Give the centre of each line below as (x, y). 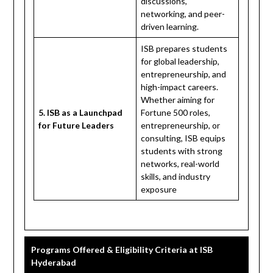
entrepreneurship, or (181, 125)
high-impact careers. (180, 87)
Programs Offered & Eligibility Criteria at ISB (122, 249)
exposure (159, 189)
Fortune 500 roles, (176, 112)
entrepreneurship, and (184, 74)
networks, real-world (180, 163)
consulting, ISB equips (183, 138)
